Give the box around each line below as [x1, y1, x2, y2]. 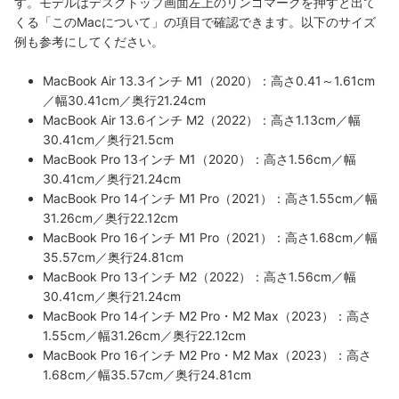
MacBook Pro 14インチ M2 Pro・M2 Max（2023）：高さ [43, 307, 371, 323]
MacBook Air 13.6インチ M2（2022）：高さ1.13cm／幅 [43, 111, 361, 127]
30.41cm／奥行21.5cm [43, 131, 174, 147]
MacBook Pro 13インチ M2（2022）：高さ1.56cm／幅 [43, 268, 356, 284]
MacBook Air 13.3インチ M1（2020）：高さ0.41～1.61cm [43, 72, 375, 88]
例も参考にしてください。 [14, 33, 164, 49]
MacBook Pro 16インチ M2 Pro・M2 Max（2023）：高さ [43, 346, 371, 362]
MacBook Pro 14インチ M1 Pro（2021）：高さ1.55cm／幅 [43, 190, 378, 206]
